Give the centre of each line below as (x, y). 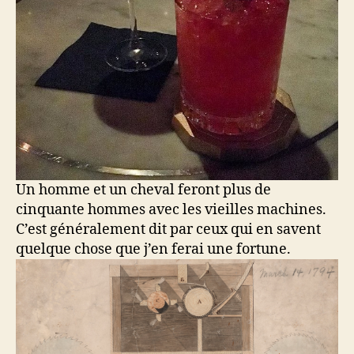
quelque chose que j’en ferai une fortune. (153, 250)
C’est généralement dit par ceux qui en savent (168, 230)
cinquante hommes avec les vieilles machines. (171, 210)
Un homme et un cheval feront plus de (143, 190)
